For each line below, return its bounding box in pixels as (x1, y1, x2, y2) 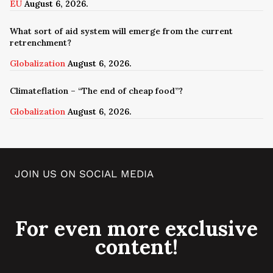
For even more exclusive (15, 214, 258, 241)
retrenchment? (10, 37, 71, 48)
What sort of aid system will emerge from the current (10, 25, 233, 37)
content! (95, 233, 178, 260)
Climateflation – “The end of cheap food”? (10, 85, 183, 96)
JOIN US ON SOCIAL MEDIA (15, 167, 154, 180)
